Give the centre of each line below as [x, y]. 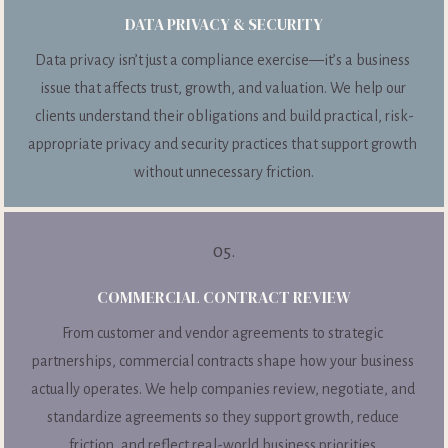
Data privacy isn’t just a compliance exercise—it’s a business [222, 59]
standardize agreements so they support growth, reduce [222, 417]
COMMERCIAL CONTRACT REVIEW [224, 297]
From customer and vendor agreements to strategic [222, 333]
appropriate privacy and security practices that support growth [222, 143]
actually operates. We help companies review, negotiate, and [222, 389]
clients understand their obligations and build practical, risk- [224, 115]
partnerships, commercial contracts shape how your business [222, 361]
